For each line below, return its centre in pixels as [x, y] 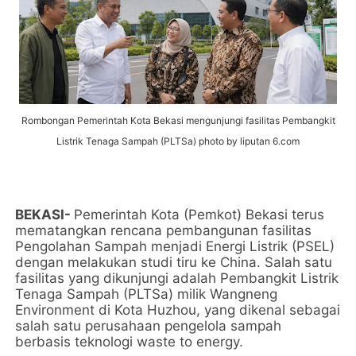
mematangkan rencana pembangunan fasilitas [164, 230]
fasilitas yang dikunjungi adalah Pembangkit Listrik [177, 278]
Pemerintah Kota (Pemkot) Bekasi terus [199, 215]
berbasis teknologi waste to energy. [130, 342]
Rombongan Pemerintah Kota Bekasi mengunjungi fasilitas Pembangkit [178, 120]
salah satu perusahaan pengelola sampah [149, 326]
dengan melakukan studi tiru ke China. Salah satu [174, 262]
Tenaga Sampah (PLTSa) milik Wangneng [147, 294]
